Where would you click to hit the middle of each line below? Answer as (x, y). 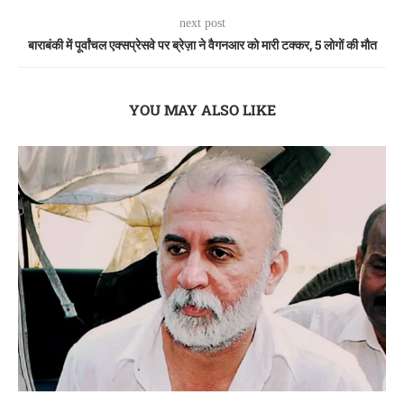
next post (202, 23)
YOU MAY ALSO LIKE (202, 110)
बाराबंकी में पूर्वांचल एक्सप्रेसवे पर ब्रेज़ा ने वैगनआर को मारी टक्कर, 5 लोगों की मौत (202, 45)
